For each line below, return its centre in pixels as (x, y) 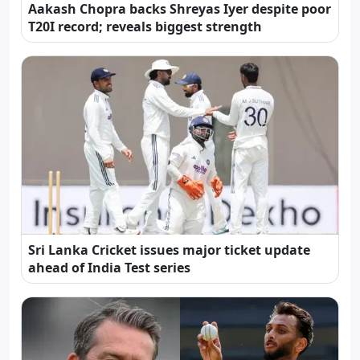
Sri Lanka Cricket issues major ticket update (169, 250)
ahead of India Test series (109, 268)
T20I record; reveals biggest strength (145, 27)
